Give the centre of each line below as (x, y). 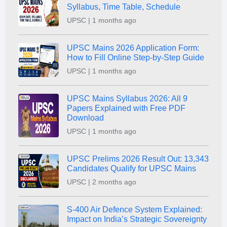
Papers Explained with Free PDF (126, 108)
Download (85, 118)
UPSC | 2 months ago (102, 182)
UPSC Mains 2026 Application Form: (133, 48)
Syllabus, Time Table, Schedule (124, 7)
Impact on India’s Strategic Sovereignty (137, 219)
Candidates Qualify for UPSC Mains (131, 169)
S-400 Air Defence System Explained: (135, 210)
